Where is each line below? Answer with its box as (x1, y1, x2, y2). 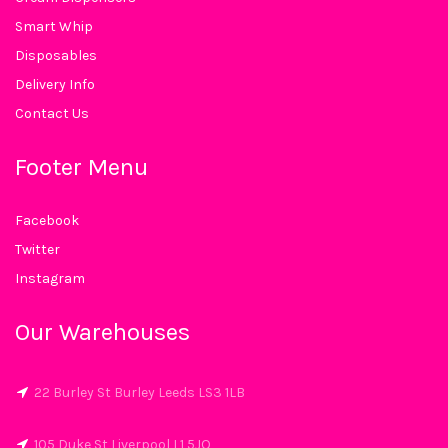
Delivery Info (15, 76, 95, 93)
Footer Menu (15, 153, 148, 181)
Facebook (15, 212, 79, 229)
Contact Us (15, 105, 89, 122)
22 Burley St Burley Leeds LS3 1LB (34, 384, 245, 401)
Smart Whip (15, 18, 93, 35)
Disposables (15, 47, 97, 64)
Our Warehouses (15, 318, 190, 346)
